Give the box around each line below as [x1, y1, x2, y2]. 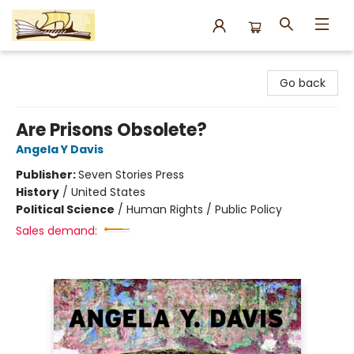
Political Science [16, 201, 115, 217]
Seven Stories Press [78, 167, 184, 183]
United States [71, 184, 145, 200]
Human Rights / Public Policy [126, 201, 282, 217]
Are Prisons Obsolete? [16, 118, 207, 142]
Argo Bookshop [12, 58, 93, 73]
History [16, 184, 59, 200]
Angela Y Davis [16, 141, 104, 157]
